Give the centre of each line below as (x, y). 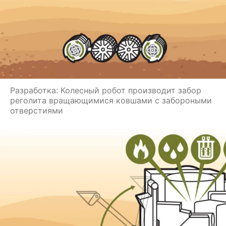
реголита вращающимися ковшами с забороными (111, 100)
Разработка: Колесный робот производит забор (106, 90)
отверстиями (37, 110)
